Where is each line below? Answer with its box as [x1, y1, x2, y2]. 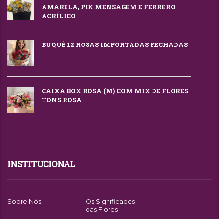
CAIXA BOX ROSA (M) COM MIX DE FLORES [42, 87, 188, 96]
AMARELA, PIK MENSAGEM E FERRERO [42, 2, 175, 12]
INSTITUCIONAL [7, 158, 75, 170]
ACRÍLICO [42, 11, 76, 21]
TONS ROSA [42, 95, 82, 105]
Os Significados [86, 197, 135, 206]
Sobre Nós [7, 197, 41, 206]
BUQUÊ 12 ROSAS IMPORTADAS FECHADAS [42, 40, 188, 49]
